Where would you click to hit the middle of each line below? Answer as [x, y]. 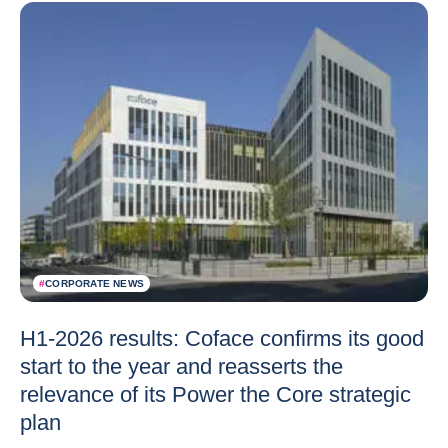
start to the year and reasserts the [181, 366]
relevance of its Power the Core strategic [215, 394]
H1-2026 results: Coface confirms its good [222, 338]
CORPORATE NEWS [95, 283]
